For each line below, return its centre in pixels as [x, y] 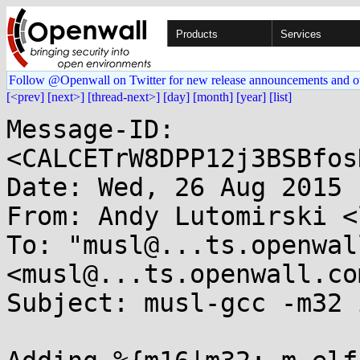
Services [301, 34]
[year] [251, 97]
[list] [280, 97]
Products [197, 34]
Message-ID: [90, 129]
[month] [213, 97]
